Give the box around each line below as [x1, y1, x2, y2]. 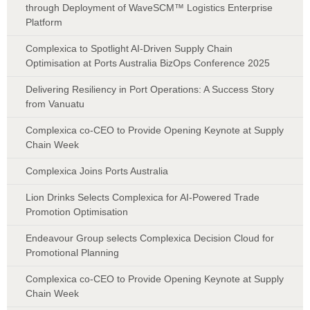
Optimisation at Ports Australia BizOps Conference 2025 [26, 57, 270, 69]
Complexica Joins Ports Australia [26, 165, 168, 176]
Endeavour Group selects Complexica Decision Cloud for [26, 232, 274, 244]
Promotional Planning [26, 246, 119, 258]
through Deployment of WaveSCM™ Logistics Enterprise [26, 1, 273, 13]
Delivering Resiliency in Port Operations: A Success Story [26, 83, 274, 95]
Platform [26, 16, 62, 28]
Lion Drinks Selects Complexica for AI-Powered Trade [26, 191, 259, 203]
